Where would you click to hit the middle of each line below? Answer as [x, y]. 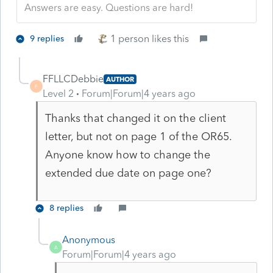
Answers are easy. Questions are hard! [109, 7]
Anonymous [89, 239]
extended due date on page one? [128, 173]
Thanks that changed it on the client [135, 118]
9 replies [47, 38]
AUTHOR [120, 79]
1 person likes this [150, 38]
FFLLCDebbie [73, 79]
